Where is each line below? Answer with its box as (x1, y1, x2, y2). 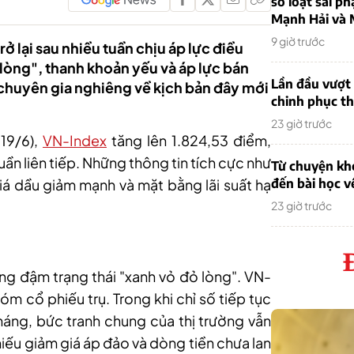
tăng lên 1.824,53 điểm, (107, 131, 271, 149)
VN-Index (43, 131, 107, 149)
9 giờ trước (271, 34, 325, 48)
